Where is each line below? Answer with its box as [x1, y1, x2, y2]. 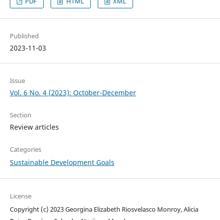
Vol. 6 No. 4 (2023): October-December [9, 88, 136, 98]
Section [9, 110, 31, 120]
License [9, 192, 31, 201]
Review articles [9, 122, 59, 132]
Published [9, 31, 39, 41]
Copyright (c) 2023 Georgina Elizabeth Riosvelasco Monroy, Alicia [9, 205, 198, 214]
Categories [9, 145, 41, 154]
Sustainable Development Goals [9, 158, 114, 167]
